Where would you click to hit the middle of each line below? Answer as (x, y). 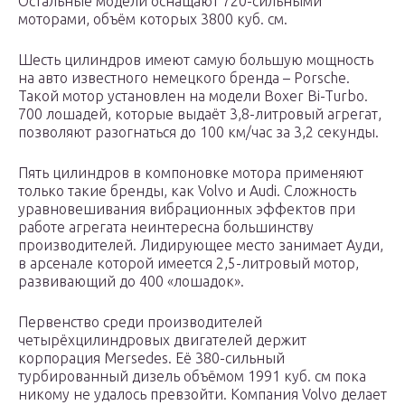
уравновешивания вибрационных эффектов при (187, 209)
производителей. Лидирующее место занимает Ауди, (201, 245)
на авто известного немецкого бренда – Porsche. (184, 78)
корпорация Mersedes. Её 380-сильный (151, 358)
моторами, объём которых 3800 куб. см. (153, 19)
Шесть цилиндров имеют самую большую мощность (196, 60)
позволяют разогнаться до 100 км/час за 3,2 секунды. (198, 132)
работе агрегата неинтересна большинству (166, 227)
